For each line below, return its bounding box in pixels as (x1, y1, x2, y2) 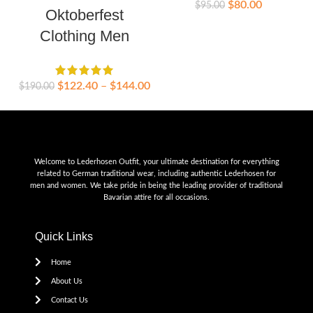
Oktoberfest (45, 6, 124, 24)
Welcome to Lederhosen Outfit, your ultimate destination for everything (34, 157, 279, 166)
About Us (50, 277, 82, 285)
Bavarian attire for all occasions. (103, 193, 210, 201)
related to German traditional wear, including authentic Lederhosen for (37, 169, 276, 177)
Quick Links (35, 230, 94, 242)
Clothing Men (40, 27, 129, 45)
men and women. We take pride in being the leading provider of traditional (30, 181, 283, 189)
